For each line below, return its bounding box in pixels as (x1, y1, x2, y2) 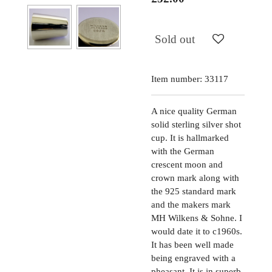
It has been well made (151, 239, 234, 250)
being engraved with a (151, 253, 236, 263)
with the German (151, 146, 214, 156)
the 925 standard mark (151, 186, 236, 196)
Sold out (155, 33, 195, 46)
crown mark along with (151, 172, 239, 183)
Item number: (151, 73, 202, 84)
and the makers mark (151, 199, 231, 209)
